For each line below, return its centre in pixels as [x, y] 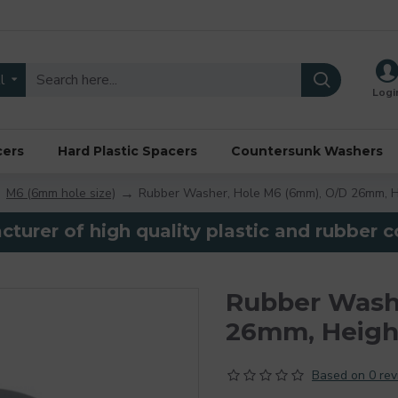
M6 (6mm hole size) [61, 193]
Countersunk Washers [307, 151]
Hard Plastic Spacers [127, 151]
